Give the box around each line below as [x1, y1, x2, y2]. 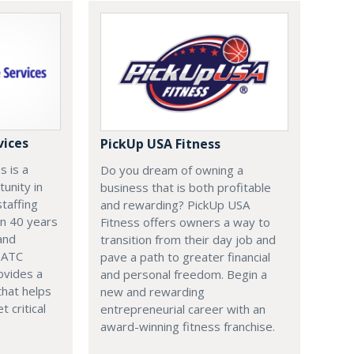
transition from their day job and [100, 232, 276, 248]
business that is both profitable [100, 179, 271, 196]
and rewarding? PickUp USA [100, 197, 250, 213]
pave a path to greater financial [100, 249, 270, 265]
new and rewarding [100, 284, 205, 300]
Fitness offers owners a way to [100, 214, 270, 231]
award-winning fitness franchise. [100, 318, 275, 335]
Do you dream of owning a [100, 162, 243, 179]
